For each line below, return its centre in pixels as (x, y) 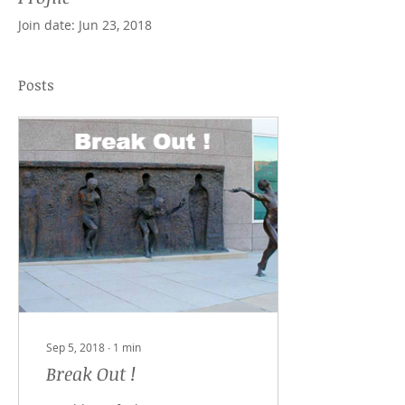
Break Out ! (91, 373)
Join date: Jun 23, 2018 (85, 25)
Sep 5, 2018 (75, 347)
